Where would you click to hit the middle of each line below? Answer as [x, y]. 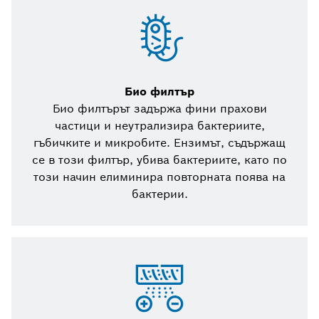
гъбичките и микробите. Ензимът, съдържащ [159, 143]
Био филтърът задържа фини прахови [159, 109]
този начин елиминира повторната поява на [159, 177]
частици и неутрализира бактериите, [159, 126]
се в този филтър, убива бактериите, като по [159, 160]
